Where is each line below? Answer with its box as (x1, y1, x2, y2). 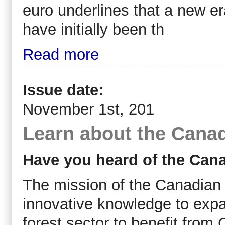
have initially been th (23, 21, 164, 39)
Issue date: (23, 81, 108, 99)
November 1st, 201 (23, 100, 154, 118)
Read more (23, 46, 99, 64)
